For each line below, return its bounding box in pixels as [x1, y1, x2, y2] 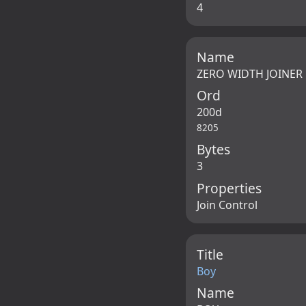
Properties [197, 178, 262, 197]
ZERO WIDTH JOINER [197, 66, 303, 81]
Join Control [197, 197, 258, 212]
